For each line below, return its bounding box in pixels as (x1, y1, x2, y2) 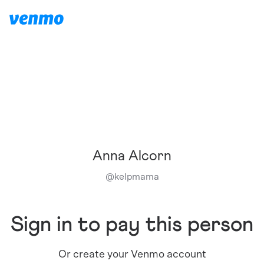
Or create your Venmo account (58, 249, 206, 260)
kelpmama (114, 172, 159, 181)
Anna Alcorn (93, 149, 171, 163)
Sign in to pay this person (11, 214, 253, 236)
